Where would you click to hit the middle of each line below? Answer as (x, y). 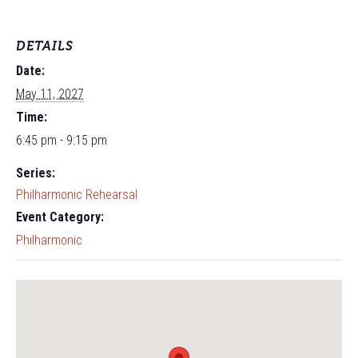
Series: (36, 173)
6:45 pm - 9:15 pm (62, 140)
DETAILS (45, 46)
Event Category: (60, 217)
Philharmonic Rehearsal (77, 195)
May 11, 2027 (50, 94)
